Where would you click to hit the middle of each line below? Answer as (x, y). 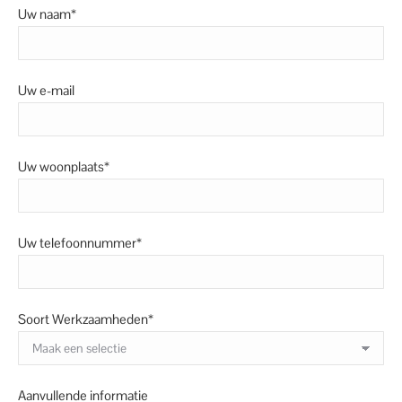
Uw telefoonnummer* (80, 243)
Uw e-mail (46, 90)
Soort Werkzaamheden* (86, 319)
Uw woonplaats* (64, 166)
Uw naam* (47, 14)
